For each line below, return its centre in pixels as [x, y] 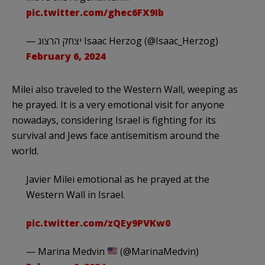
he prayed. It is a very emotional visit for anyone [118, 104]
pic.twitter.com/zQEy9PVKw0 [98, 223]
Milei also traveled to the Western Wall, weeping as [125, 89]
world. [25, 151]
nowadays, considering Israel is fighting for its [114, 120]
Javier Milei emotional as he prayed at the [118, 179]
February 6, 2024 [66, 56]
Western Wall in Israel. [75, 194]
